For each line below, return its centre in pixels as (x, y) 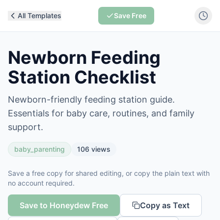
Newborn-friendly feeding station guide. (91, 99)
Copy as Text (165, 205)
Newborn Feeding (84, 57)
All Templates (40, 15)
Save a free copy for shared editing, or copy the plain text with (109, 173)
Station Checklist (82, 77)
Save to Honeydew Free (64, 205)
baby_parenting (40, 149)
